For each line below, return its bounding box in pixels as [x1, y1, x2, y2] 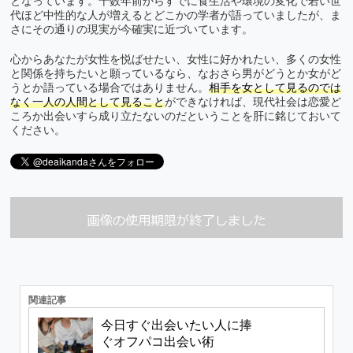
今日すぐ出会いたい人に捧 [101, 318, 253, 332]
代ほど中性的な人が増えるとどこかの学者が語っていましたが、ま [10, 9, 341, 22]
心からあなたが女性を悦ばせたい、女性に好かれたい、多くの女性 [10, 54, 341, 66]
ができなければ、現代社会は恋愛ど [165, 96, 341, 109]
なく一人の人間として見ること [10, 96, 165, 109]
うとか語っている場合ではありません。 [10, 82, 209, 95]
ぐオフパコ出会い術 [101, 334, 215, 348]
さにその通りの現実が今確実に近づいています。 [10, 24, 253, 36]
